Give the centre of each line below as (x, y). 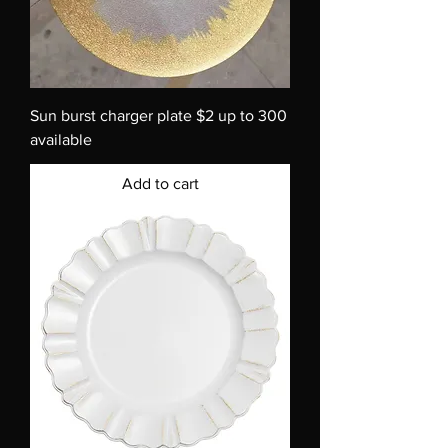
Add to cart (160, 183)
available (61, 139)
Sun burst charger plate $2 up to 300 (158, 115)
